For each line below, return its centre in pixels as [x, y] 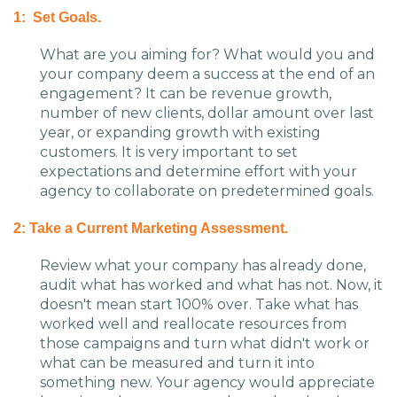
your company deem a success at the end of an [207, 74]
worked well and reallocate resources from [193, 324]
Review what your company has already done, [203, 266]
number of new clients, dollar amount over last [207, 113]
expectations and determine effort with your [198, 172]
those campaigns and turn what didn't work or [205, 344]
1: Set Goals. [57, 18]
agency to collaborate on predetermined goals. [207, 191]
